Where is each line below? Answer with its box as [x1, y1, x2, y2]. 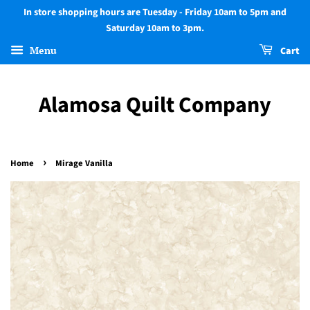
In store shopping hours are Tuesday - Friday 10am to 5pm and [24, 6, 286, 19]
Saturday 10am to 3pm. [106, 21, 204, 35]
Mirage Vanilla [55, 157, 113, 170]
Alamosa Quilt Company [39, 89, 271, 121]
